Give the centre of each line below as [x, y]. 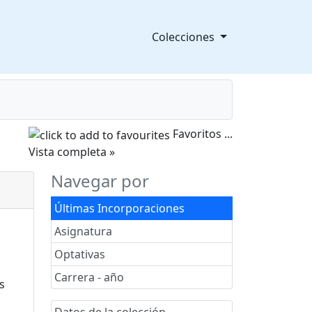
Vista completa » [72, 151]
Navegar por [100, 180]
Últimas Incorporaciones [119, 208]
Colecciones [185, 37]
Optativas [80, 254]
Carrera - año [89, 277]
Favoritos [198, 134]
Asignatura [83, 231]
